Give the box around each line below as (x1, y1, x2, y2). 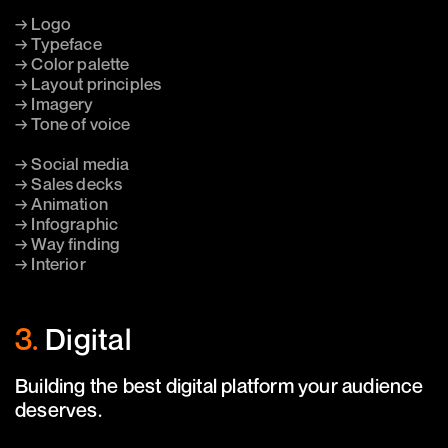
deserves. (15, 397, 102, 422)
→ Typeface (15, 32, 102, 54)
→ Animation (15, 192, 108, 214)
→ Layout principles (15, 72, 162, 94)
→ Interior (15, 252, 86, 274)
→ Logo (15, 12, 72, 34)
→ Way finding (15, 232, 121, 254)
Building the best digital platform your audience (15, 373, 424, 398)
